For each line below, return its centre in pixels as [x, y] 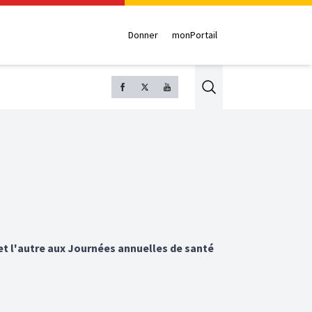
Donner [143, 35]
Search [224, 86]
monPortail [195, 35]
